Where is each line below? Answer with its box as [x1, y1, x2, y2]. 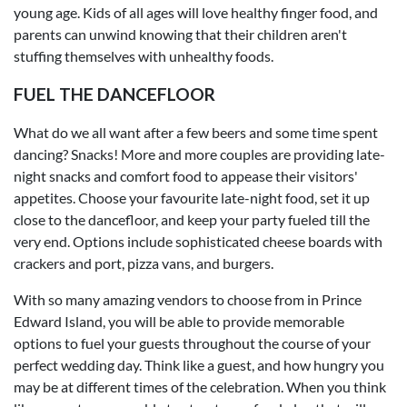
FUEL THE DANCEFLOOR [14, 83, 215, 104]
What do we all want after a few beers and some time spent [14, 123, 378, 141]
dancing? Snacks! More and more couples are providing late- [14, 144, 385, 163]
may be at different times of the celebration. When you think [14, 377, 386, 395]
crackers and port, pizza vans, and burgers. [14, 253, 273, 272]
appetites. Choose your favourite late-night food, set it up [14, 188, 370, 206]
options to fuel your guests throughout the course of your [14, 333, 371, 352]
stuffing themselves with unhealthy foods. [14, 46, 273, 65]
